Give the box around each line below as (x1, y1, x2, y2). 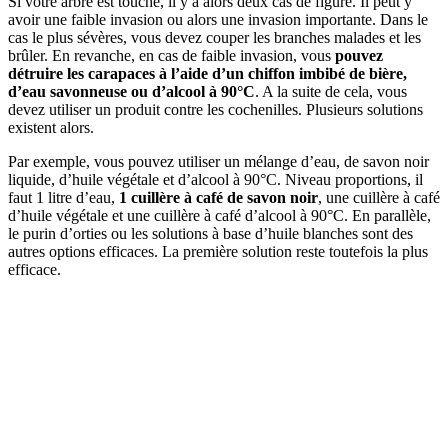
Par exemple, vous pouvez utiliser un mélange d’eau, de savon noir (8, 153, 429, 171)
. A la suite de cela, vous (255, 83, 407, 101)
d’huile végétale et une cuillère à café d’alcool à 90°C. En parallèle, (8, 207, 431, 225)
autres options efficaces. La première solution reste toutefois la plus (8, 243, 428, 261)
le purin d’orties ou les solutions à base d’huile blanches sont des (8, 225, 413, 243)
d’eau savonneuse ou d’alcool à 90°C (8, 83, 255, 101)
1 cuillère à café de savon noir (119, 189, 318, 207)
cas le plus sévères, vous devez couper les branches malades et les (8, 29, 421, 47)
